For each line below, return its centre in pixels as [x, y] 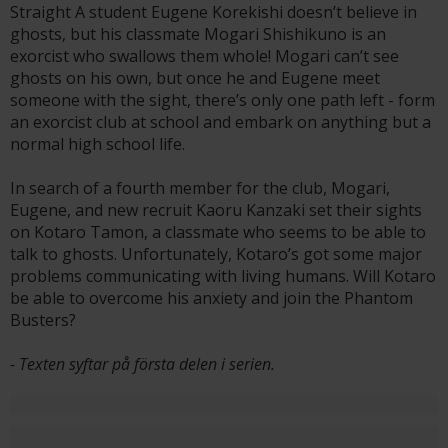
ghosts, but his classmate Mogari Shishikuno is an [198, 34]
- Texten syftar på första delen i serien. [142, 364]
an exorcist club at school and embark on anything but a [220, 122]
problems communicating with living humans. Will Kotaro [223, 276]
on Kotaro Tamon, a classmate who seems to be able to [218, 232]
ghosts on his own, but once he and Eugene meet [195, 78]
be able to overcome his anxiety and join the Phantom [211, 298]
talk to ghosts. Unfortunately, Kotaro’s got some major [216, 254]
